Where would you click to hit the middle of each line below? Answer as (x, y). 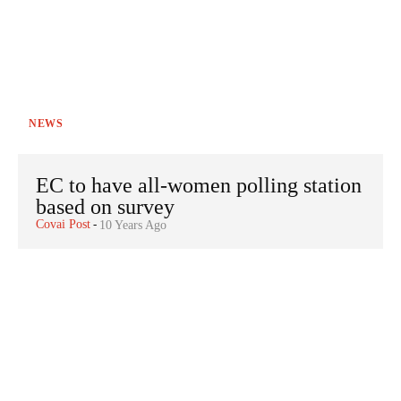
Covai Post (63, 224)
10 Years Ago (133, 225)
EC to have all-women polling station (199, 185)
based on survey (105, 206)
